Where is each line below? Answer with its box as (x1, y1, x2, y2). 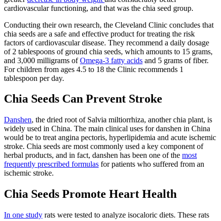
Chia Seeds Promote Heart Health (4, 187, 177, 201)
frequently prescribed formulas (4, 160, 99, 169)
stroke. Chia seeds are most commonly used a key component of (4, 142, 203, 151)
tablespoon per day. (4, 74, 64, 82)
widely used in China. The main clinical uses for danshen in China (4, 124, 210, 133)
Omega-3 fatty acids (80, 56, 143, 65)
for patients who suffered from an (99, 160, 204, 169)
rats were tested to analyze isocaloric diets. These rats (42, 211, 209, 220)
